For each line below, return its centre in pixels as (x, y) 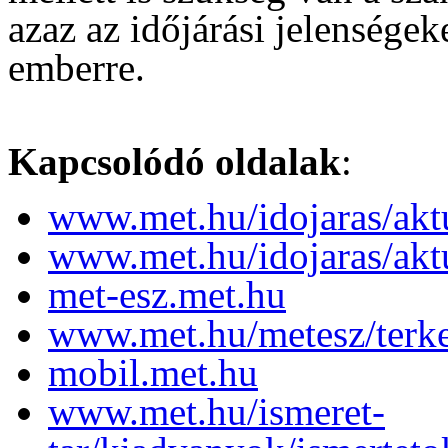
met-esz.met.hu (167, 294)
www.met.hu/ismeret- (216, 411)
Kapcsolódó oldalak (174, 161)
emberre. (76, 67)
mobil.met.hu (153, 372)
